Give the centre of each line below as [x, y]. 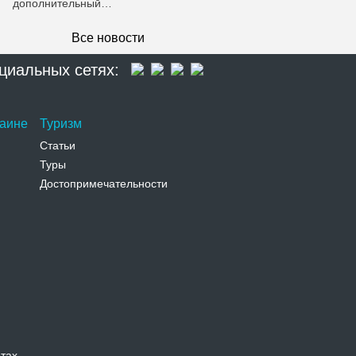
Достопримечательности [104, 184]
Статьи [58, 145]
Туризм [61, 124]
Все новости [108, 38]
